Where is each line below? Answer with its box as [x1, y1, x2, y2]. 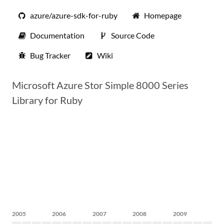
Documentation [30, 30, 84, 40]
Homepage [144, 10, 181, 20]
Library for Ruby [12, 94, 82, 106]
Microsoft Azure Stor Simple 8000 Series [12, 79, 188, 91]
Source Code [111, 30, 154, 40]
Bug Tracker [30, 50, 70, 60]
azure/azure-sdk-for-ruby [30, 10, 117, 20]
